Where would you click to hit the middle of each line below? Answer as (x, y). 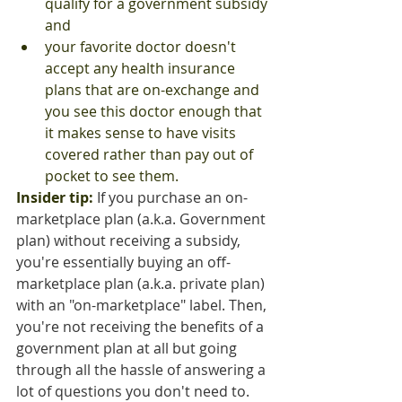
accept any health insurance (142, 69)
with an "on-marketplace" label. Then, (143, 306)
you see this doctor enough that (155, 112)
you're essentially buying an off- (123, 262)
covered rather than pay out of (151, 155)
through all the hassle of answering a (143, 370)
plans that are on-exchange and (154, 90)
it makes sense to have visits (142, 133)
